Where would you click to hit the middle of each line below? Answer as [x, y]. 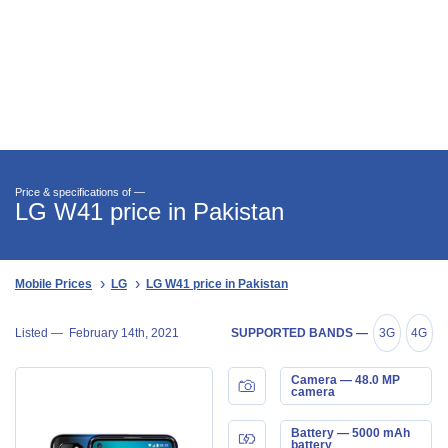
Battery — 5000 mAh [350, 432]
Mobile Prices [53, 284]
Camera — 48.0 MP [345, 379]
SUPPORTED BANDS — [300, 332]
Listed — [42, 332]
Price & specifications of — [80, 192]
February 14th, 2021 [124, 332]
